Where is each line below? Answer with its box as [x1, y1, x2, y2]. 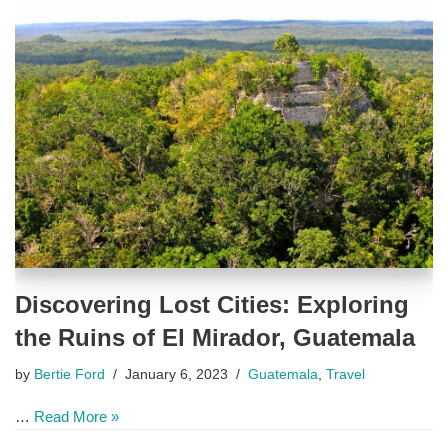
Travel [326, 366, 365, 382]
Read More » [34, 407, 119, 425]
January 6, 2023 [125, 366, 228, 382]
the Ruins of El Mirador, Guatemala [15, 323, 415, 351]
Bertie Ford [34, 366, 105, 382]
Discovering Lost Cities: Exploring [15, 290, 409, 318]
